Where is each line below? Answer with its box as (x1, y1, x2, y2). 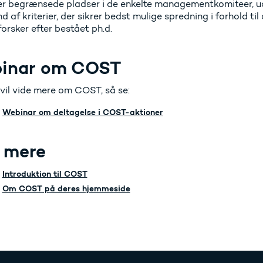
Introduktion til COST (2, 168, 87, 180)
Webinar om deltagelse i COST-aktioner (2, 107, 163, 118)
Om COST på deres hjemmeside (2, 183, 130, 194)
